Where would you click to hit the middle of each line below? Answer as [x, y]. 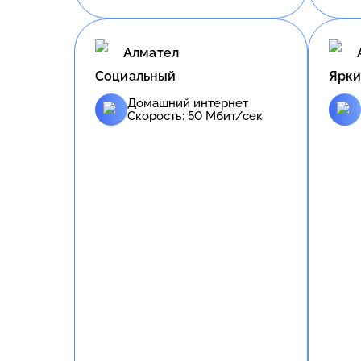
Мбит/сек [232, 116]
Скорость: [158, 116]
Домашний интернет [188, 103]
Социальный [136, 76]
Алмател [151, 53]
